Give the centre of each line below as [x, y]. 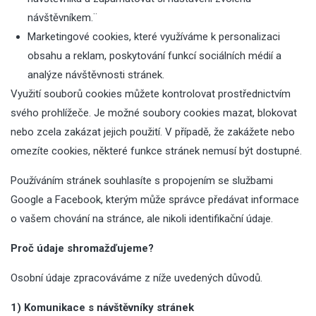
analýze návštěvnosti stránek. [96, 75]
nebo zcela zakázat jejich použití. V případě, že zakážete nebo [153, 132]
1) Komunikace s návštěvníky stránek [102, 308]
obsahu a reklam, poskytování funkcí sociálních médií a [154, 56]
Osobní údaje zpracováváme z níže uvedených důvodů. [136, 278]
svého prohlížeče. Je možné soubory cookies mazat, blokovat [154, 113]
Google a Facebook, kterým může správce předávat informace [155, 200]
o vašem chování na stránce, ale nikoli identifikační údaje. [142, 219]
